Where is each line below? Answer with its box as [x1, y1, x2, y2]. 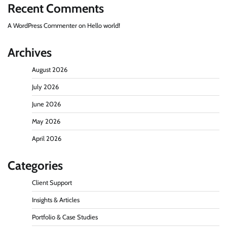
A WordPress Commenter [8, 21, 77, 29]
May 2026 [32, 117, 60, 125]
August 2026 [32, 65, 67, 73]
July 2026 [32, 83, 59, 91]
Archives [8, 45, 52, 60]
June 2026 [32, 100, 61, 108]
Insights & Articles [32, 196, 80, 204]
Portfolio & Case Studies [32, 213, 98, 221]
